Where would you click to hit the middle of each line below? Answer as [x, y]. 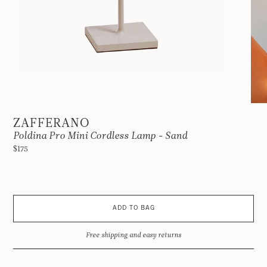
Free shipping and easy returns [133, 235]
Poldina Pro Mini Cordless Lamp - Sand [100, 136]
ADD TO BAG [133, 209]
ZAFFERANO [52, 123]
